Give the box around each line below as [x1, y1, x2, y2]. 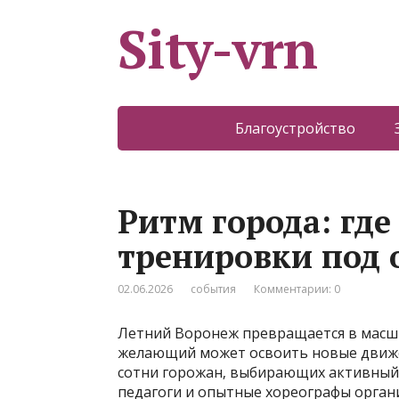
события [191, 281, 236, 297]
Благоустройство [235, 118, 355, 138]
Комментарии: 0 [254, 281, 340, 297]
